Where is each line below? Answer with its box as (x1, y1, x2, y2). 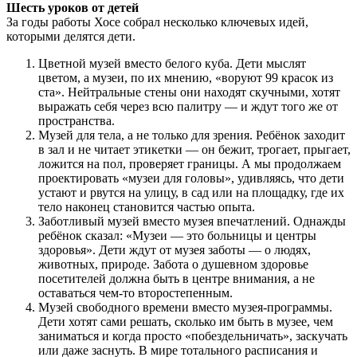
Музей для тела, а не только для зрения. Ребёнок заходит (38, 128, 345, 143)
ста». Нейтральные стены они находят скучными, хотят (38, 85, 340, 100)
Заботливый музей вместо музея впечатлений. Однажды (38, 214, 346, 229)
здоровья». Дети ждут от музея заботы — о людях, (38, 243, 311, 257)
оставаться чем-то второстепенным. (38, 286, 233, 300)
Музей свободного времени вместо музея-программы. (38, 300, 332, 315)
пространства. (38, 114, 115, 128)
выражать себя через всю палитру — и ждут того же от (38, 100, 338, 114)
